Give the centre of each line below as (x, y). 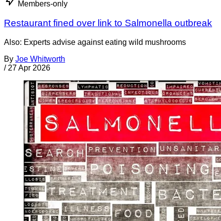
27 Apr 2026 (29, 68)
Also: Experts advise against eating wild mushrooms (95, 42)
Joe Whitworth (40, 59)
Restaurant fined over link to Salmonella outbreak (108, 23)
